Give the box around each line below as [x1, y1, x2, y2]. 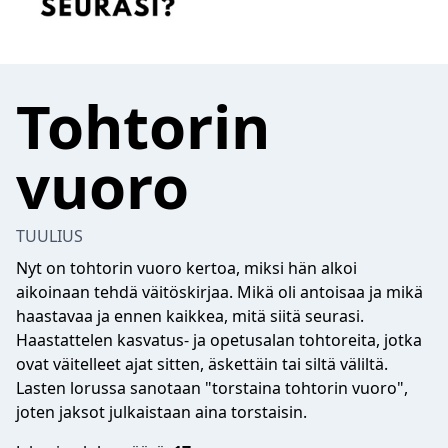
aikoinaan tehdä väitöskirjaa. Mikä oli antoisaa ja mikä [16, 281, 423, 303]
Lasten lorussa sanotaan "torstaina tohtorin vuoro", [16, 377, 408, 399]
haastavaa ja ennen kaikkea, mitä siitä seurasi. [16, 305, 364, 327]
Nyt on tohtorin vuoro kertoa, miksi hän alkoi [16, 257, 357, 279]
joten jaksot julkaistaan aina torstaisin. [16, 401, 307, 423]
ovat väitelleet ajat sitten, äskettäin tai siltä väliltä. [16, 353, 388, 375]
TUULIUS [16, 225, 83, 247]
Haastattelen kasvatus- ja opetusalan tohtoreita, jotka [16, 329, 422, 351]
